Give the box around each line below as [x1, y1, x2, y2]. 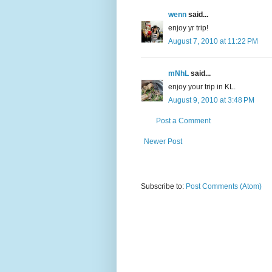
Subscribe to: [141, 182, 186, 191]
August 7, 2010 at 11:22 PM [168, 36, 258, 46]
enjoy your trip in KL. [168, 82, 236, 91]
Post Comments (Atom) [186, 182, 262, 191]
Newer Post [144, 137, 182, 146]
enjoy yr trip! [168, 23, 208, 32]
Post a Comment [156, 116, 211, 125]
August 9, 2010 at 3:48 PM [168, 95, 254, 104]
